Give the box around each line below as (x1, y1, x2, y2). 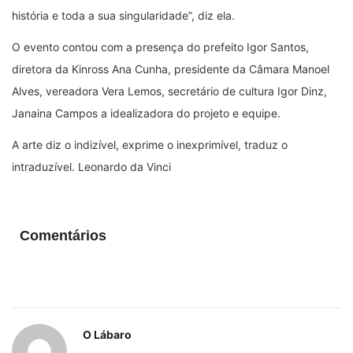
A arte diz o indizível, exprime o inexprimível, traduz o (12, 137, 288, 151)
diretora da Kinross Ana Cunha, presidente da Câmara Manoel (12, 61, 329, 76)
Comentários (20, 227, 106, 243)
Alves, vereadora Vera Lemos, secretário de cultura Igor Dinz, (12, 84, 327, 98)
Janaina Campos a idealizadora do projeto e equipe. (12, 106, 281, 120)
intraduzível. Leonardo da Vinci (12, 159, 171, 173)
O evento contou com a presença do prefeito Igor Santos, (12, 39, 309, 54)
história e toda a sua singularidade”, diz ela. (12, 8, 235, 22)
